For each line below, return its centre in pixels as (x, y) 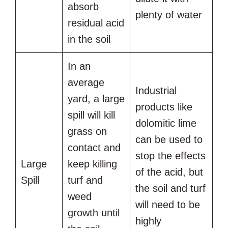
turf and (85, 180)
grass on (87, 132)
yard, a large (96, 99)
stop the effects (170, 156)
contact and (94, 148)
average (86, 83)
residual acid (96, 23)
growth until (94, 213)
